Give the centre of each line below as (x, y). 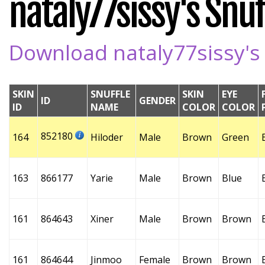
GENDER (157, 101)
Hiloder (107, 137)
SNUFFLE (110, 94)
